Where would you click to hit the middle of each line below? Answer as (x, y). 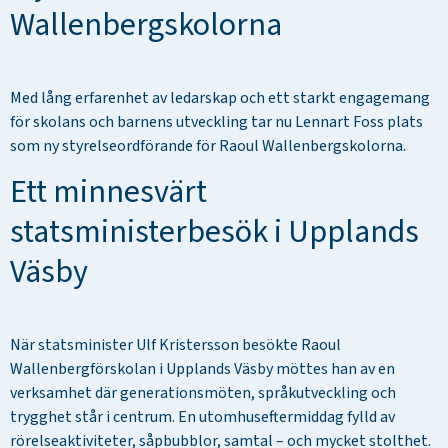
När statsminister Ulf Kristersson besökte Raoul (175, 344)
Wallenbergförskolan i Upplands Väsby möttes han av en (202, 368)
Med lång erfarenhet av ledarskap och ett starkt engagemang (220, 98)
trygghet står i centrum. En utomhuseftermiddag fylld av (202, 416)
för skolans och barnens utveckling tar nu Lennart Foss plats (216, 122)
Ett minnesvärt (108, 191)
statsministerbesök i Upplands (214, 231)
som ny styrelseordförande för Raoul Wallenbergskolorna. (208, 146)
